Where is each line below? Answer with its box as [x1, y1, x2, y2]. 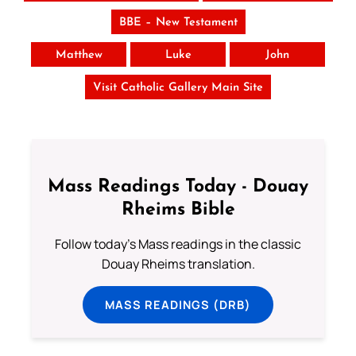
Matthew [55, 48, 103, 61]
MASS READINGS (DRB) [105, 296, 251, 313]
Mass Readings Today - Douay [48, 178, 308, 197]
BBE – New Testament [118, 16, 238, 29]
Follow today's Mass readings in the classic [55, 235, 301, 253]
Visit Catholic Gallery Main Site [93, 81, 263, 94]
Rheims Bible [121, 201, 235, 220]
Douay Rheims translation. [101, 255, 255, 273]
